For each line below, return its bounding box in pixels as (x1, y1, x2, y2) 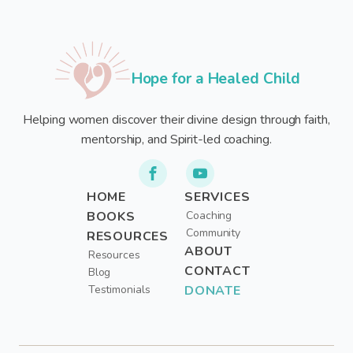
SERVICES (184, 188, 251, 206)
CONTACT (184, 262, 251, 280)
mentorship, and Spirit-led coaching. (81, 131, 272, 149)
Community (186, 225, 241, 240)
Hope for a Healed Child (131, 68, 301, 89)
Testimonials (87, 281, 150, 297)
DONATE (184, 281, 241, 299)
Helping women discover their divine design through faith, (23, 111, 330, 129)
